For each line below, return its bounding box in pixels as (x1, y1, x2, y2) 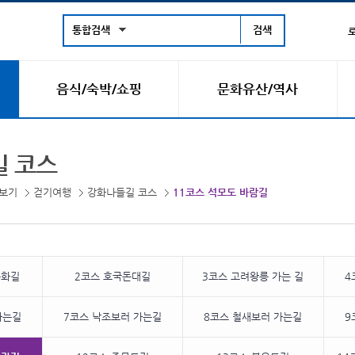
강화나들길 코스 (86, 186, 157, 198)
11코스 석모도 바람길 (172, 186, 268, 198)
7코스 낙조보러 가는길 (63, 311, 162, 323)
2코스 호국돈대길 (74, 270, 151, 282)
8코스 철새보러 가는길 (204, 311, 303, 323)
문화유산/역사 (217, 81, 299, 97)
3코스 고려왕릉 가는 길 (202, 270, 304, 282)
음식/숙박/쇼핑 (56, 81, 143, 97)
